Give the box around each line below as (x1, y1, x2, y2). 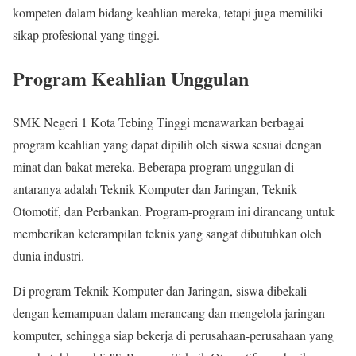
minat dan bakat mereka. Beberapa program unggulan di (13, 157, 294, 175)
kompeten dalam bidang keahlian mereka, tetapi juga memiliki (13, 3, 323, 21)
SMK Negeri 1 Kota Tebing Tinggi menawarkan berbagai (13, 113, 304, 130)
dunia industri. (13, 246, 84, 264)
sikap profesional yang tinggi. (13, 25, 160, 43)
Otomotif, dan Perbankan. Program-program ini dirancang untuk (13, 202, 335, 219)
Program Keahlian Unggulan (13, 64, 249, 92)
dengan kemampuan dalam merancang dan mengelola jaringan (13, 304, 325, 321)
